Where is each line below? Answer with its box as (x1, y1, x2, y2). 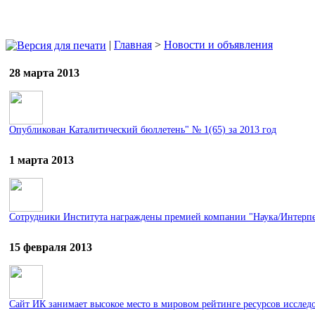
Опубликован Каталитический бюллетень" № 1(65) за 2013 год (9, 124, 276, 136)
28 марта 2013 (9, 67, 79, 79)
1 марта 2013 (9, 154, 74, 167)
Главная (114, 38, 152, 51)
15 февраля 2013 (9, 241, 92, 254)
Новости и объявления (164, 38, 273, 51)
